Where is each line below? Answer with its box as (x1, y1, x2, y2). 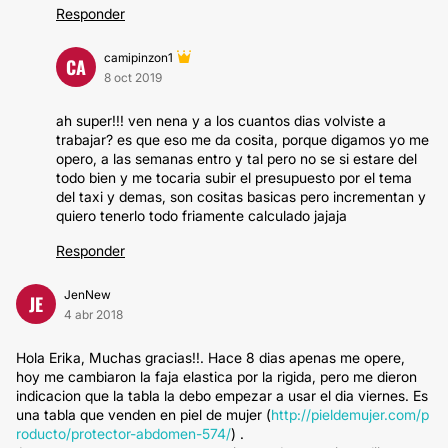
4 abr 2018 (64, 307, 123, 322)
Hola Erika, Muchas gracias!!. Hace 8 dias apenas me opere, (16, 349, 405, 366)
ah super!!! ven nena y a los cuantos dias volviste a (56, 112, 386, 129)
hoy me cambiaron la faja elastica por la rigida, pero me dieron (16, 368, 417, 385)
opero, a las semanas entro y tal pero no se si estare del (56, 150, 417, 167)
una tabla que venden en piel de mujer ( (16, 406, 271, 423)
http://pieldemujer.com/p (271, 406, 429, 423)
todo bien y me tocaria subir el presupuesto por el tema (56, 169, 412, 186)
